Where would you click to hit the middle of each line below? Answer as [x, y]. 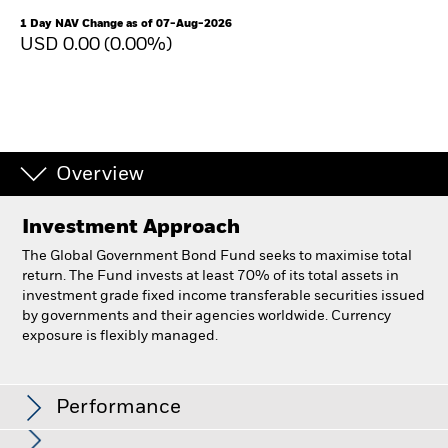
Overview [100, 175]
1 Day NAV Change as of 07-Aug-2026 [126, 23]
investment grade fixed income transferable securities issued [223, 296]
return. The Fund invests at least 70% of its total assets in [210, 276]
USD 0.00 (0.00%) [98, 45]
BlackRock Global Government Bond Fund [178, 374]
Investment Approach [131, 228]
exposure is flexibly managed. [120, 336]
